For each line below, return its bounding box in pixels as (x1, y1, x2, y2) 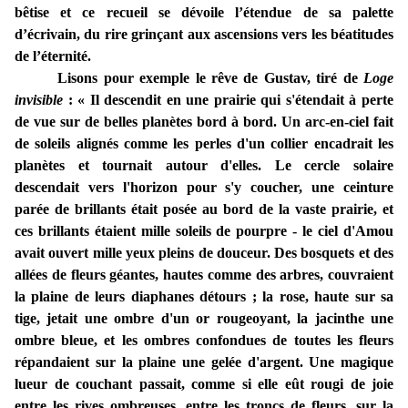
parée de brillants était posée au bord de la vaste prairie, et (15, 201, 393, 218)
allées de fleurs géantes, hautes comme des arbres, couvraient (15, 267, 393, 283)
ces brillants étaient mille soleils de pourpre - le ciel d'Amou (15, 223, 393, 240)
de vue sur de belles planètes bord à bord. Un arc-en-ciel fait (15, 114, 393, 130)
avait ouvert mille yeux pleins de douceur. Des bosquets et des (15, 245, 393, 261)
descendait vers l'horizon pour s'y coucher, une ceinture (15, 179, 393, 196)
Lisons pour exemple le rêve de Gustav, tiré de (57, 70, 363, 87)
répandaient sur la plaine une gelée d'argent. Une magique (15, 354, 393, 371)
